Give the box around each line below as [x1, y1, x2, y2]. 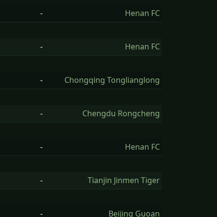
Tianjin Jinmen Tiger [88, 175, 160, 186]
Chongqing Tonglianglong [64, 75, 160, 85]
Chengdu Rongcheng [82, 108, 160, 119]
